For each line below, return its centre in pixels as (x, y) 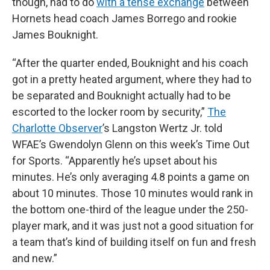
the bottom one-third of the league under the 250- (130, 209)
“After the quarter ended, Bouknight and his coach (130, 63)
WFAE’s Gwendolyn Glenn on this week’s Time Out (131, 144)
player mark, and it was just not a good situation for (133, 225)
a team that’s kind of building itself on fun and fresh (134, 242)
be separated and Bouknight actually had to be (121, 95)
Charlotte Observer (57, 128)
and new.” (35, 258)
